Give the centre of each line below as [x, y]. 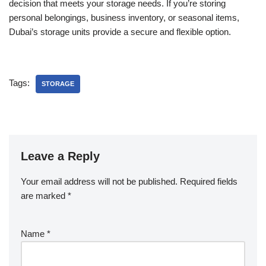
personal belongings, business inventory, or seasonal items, [124, 17]
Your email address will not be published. [99, 181]
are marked [44, 195]
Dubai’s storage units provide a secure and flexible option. [120, 31]
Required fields [209, 181]
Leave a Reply [60, 156]
